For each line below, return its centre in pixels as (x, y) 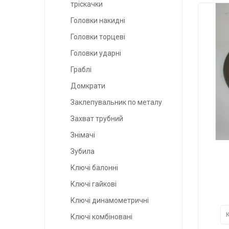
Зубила (83, 152)
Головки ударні (96, 53)
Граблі (81, 70)
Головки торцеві (98, 37)
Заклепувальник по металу (116, 102)
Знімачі (83, 135)
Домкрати (88, 86)
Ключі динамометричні (110, 201)
